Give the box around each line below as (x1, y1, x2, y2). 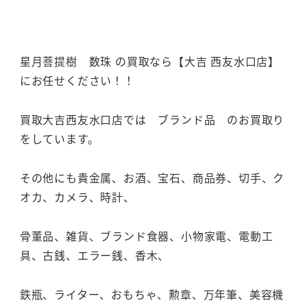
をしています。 (19, 130, 99, 147)
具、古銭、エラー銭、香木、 (19, 246, 170, 263)
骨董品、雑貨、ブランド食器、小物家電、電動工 (19, 227, 273, 244)
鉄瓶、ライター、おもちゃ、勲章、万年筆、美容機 (19, 285, 284, 302)
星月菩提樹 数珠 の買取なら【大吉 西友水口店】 (19, 53, 280, 70)
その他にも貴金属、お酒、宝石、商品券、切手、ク (19, 169, 285, 186)
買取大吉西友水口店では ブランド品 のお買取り (19, 111, 285, 128)
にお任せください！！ (19, 72, 135, 89)
